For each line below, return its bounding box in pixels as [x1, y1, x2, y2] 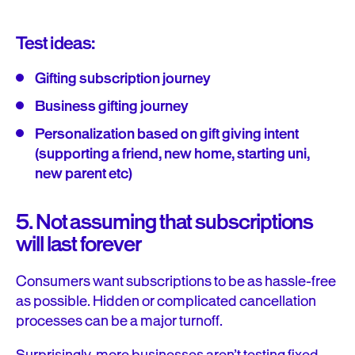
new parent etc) [35, 163, 135, 184]
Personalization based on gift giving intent [35, 124, 299, 144]
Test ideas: [16, 31, 97, 55]
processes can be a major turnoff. [16, 311, 225, 331]
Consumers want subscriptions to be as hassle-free [16, 271, 336, 292]
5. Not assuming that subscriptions [16, 208, 314, 237]
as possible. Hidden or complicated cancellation [16, 291, 316, 311]
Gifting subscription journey [35, 68, 213, 89]
